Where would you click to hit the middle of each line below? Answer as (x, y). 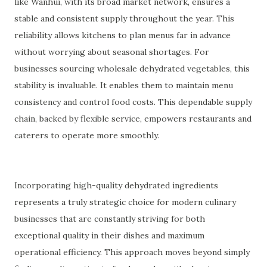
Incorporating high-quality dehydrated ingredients (116, 185)
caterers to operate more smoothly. (87, 135)
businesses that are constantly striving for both (110, 219)
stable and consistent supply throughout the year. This (124, 18)
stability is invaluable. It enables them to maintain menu (124, 85)
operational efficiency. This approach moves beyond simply (132, 252)
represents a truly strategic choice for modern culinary (125, 202)
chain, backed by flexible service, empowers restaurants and (133, 119)
